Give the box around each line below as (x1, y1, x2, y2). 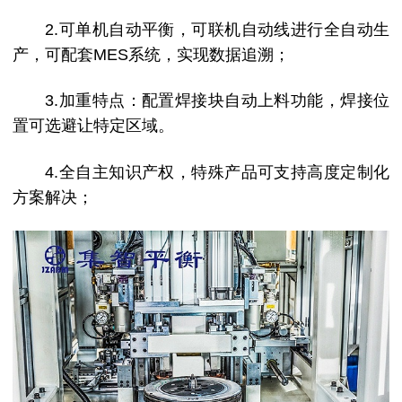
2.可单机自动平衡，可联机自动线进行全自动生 (45, 20, 389, 39)
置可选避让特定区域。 (13, 117, 174, 135)
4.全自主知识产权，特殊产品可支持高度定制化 (45, 162, 389, 181)
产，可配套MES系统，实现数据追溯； (13, 45, 290, 64)
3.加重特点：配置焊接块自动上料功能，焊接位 (45, 92, 389, 110)
